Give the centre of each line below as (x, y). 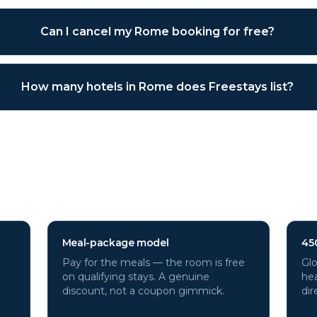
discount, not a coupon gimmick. (143, 291)
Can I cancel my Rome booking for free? (157, 31)
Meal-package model (115, 243)
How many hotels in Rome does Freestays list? (157, 87)
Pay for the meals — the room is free (153, 263)
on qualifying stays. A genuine (136, 277)
